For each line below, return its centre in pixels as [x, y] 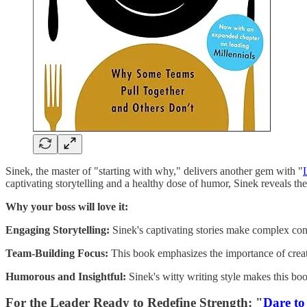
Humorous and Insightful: [66, 276]
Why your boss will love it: [67, 206]
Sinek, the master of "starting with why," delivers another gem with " [154, 171]
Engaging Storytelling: [58, 230]
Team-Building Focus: [57, 253]
